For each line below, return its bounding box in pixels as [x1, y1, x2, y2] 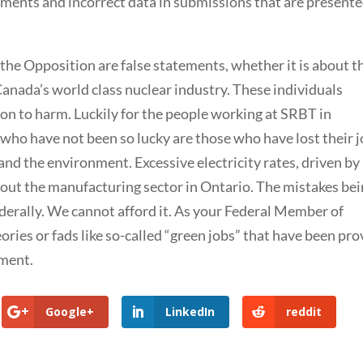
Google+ [45, 303, 95, 319]
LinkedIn [164, 303, 215, 319]
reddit [285, 303, 322, 319]
